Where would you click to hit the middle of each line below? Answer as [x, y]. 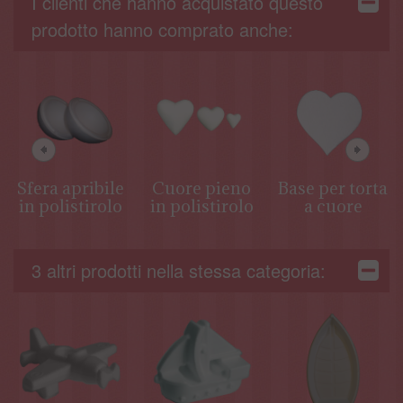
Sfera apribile [70, 188]
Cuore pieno [201, 188]
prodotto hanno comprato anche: [162, 29]
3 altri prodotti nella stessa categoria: [179, 270]
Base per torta [333, 188]
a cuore [333, 206]
